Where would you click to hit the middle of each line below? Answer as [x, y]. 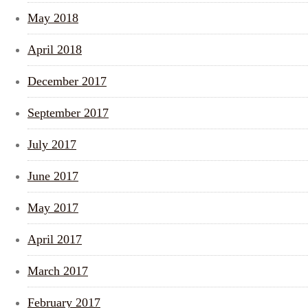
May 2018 [53, 18]
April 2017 [55, 239]
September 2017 [68, 113]
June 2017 [53, 176]
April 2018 [55, 49]
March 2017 [58, 271]
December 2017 [67, 81]
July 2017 [52, 144]
